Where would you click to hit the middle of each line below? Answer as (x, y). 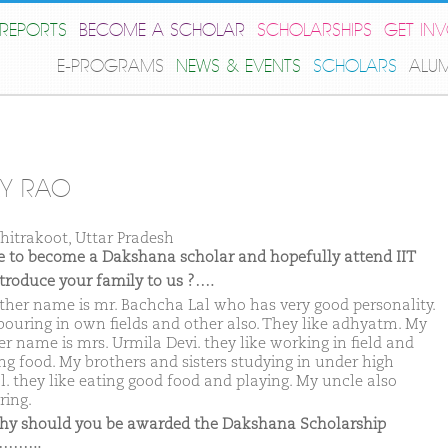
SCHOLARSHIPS (314, 30)
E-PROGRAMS (110, 66)
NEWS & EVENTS (238, 66)
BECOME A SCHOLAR (162, 30)
